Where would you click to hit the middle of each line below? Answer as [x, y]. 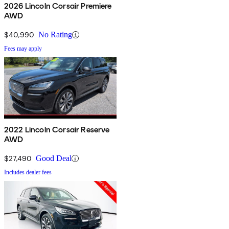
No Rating [55, 35]
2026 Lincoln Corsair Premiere [58, 6]
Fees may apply [23, 49]
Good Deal [54, 158]
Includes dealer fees [28, 173]
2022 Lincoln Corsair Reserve [57, 130]
